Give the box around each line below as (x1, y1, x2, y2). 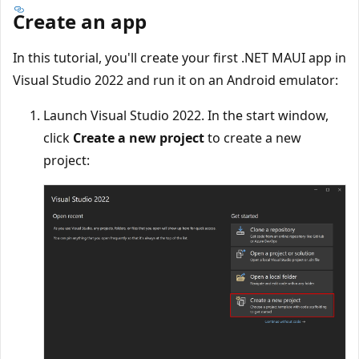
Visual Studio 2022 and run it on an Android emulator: (13, 71, 338, 89)
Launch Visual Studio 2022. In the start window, (43, 106, 329, 124)
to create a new (204, 128, 301, 147)
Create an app (13, 7, 147, 34)
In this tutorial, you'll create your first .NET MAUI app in (13, 48, 346, 67)
